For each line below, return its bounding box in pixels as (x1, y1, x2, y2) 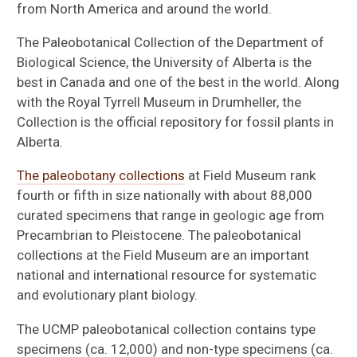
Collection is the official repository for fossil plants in (17, 114, 335, 131)
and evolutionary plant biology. (17, 287, 198, 304)
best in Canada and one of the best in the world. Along (17, 74, 340, 91)
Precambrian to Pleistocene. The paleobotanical (17, 227, 302, 244)
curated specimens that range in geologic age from (17, 207, 325, 224)
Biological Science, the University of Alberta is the (17, 54, 312, 71)
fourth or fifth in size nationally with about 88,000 (17, 187, 313, 204)
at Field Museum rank (185, 167, 316, 184)
